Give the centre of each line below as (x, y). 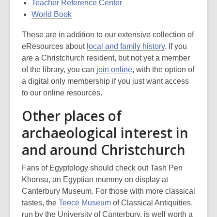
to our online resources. (62, 93)
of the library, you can (59, 70)
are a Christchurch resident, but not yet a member (106, 58)
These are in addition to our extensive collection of (108, 35)
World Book (52, 14)
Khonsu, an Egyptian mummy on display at (95, 179)
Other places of (72, 116)
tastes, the (40, 203)
